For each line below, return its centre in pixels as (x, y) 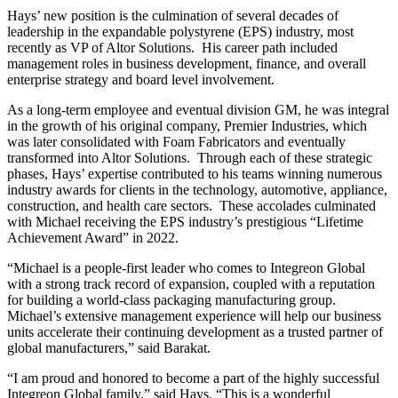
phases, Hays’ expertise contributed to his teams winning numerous (195, 174)
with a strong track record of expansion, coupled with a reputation (191, 284)
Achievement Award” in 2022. (93, 238)
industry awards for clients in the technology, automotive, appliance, (197, 190)
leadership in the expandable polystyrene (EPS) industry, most (180, 32)
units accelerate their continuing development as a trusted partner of (195, 332)
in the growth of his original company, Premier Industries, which (187, 126)
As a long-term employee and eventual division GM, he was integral (198, 110)
